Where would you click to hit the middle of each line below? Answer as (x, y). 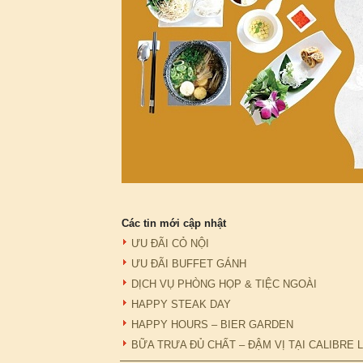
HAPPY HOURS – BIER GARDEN (212, 325)
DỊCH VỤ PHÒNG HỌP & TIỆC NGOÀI (224, 284)
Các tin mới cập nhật (174, 223)
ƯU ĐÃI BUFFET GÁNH (189, 264)
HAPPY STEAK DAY (181, 304)
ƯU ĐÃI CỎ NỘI (170, 243)
